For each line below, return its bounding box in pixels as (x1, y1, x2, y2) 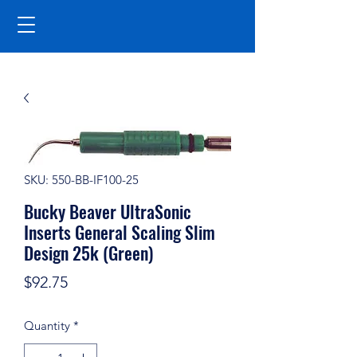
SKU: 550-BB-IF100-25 (24, 172, 139, 187)
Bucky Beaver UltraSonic (24, 198, 191, 224)
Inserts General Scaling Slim (24, 219, 215, 245)
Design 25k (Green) (24, 240, 153, 265)
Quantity (24, 318, 70, 333)
